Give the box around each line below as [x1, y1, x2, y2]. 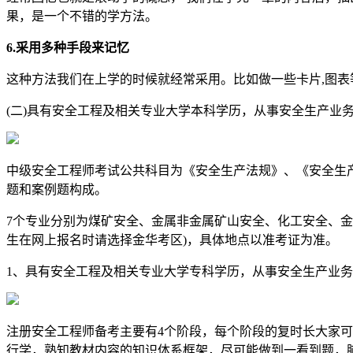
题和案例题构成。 [6, 182, 107, 196]
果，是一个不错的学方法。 [6, 9, 158, 23]
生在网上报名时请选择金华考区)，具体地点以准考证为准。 [6, 232, 338, 247]
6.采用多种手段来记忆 [6, 40, 129, 54]
